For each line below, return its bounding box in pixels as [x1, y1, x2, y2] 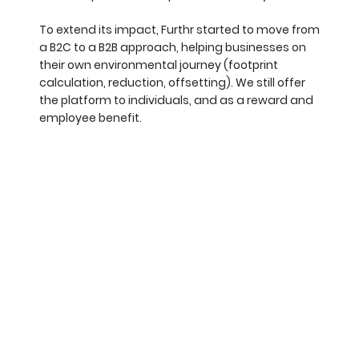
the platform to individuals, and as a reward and [38, 91, 313, 108]
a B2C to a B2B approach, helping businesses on [38, 38, 306, 55]
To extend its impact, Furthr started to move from [38, 21, 320, 38]
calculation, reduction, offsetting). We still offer [38, 74, 305, 91]
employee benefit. [38, 109, 142, 126]
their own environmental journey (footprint [38, 56, 278, 73]
